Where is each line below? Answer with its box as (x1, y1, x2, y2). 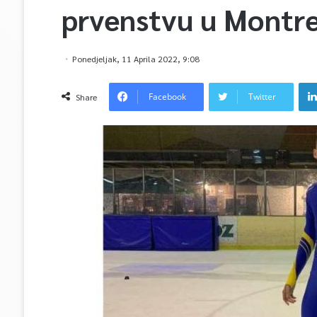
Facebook (148, 91, 186, 103)
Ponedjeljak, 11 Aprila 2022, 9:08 (71, 53, 200, 64)
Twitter (248, 91, 276, 103)
